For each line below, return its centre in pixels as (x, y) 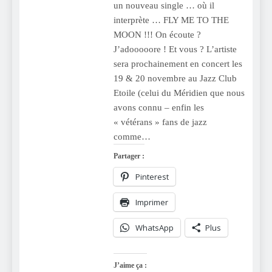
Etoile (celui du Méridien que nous (179, 93)
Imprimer (151, 202)
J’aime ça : (130, 265)
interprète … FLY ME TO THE (171, 20)
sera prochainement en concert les (178, 63)
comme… (132, 136)
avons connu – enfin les (158, 107)
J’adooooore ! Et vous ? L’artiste (175, 49)
